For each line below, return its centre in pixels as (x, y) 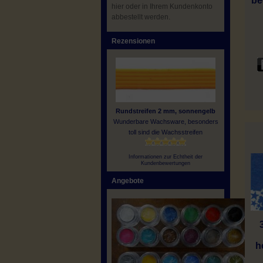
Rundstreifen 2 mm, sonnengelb (166, 111)
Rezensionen (133, 41)
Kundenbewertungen (166, 163)
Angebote (128, 181)
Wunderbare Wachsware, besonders (166, 121)
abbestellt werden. (141, 17)
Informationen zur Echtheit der (166, 156)
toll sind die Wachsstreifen (166, 132)
